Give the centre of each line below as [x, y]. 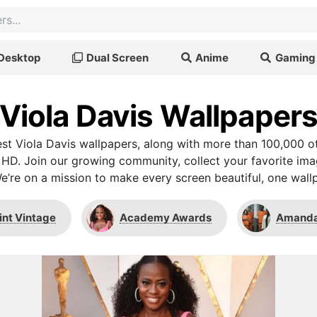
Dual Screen [118, 57]
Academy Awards [166, 218]
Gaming [295, 57]
